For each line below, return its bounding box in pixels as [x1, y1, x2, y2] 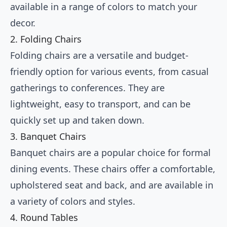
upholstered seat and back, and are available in [10, 179, 213, 192]
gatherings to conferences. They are [10, 82, 165, 94]
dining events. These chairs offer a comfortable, [10, 163, 215, 175]
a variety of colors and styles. [10, 195, 135, 208]
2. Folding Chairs [10, 33, 82, 46]
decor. [10, 17, 35, 29]
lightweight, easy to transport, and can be [10, 98, 191, 110]
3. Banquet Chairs [10, 130, 86, 143]
